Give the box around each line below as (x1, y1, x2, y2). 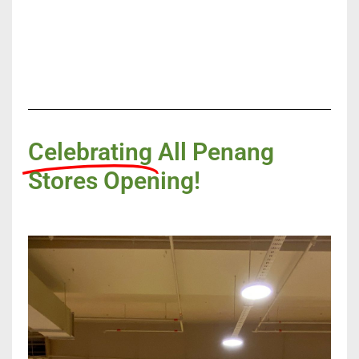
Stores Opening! (28, 167, 200, 196)
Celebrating (28, 138, 152, 167)
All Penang (158, 138, 274, 167)
